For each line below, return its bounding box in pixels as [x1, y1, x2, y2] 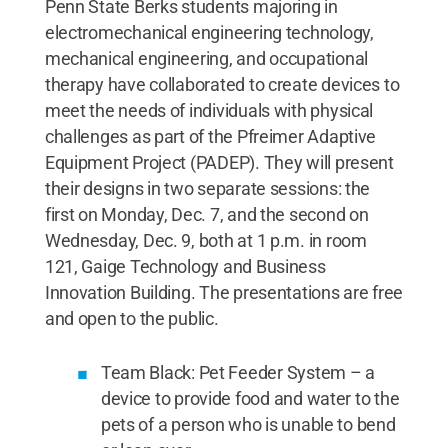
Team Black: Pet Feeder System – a [100, 362, 375, 383]
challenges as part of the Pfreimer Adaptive [44, 126, 377, 147]
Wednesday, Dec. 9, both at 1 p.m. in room [44, 230, 367, 251]
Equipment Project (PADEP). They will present [44, 152, 394, 173]
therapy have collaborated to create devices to [44, 74, 400, 95]
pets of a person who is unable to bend [100, 414, 396, 435]
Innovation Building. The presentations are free [44, 282, 404, 303]
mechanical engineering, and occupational [44, 48, 368, 69]
